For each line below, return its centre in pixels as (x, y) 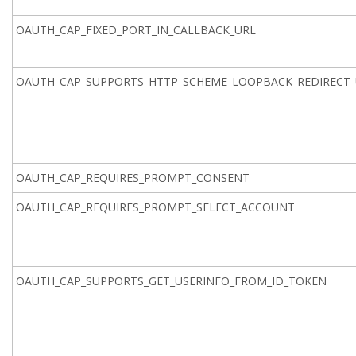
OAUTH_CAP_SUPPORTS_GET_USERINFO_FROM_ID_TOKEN (172, 281)
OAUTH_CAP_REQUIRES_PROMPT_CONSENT (133, 178)
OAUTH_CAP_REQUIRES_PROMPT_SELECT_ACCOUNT (156, 207)
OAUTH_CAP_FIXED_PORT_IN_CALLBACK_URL (136, 30)
